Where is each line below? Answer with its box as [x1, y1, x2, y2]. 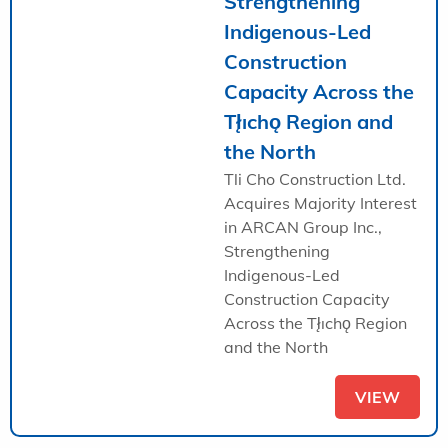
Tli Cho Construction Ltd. [224, 168, 406, 189]
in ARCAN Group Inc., [224, 216, 382, 237]
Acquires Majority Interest [224, 192, 417, 213]
